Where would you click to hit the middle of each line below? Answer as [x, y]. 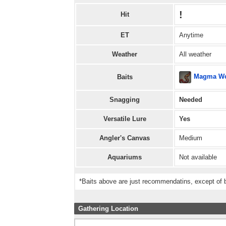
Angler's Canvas [125, 138]
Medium [191, 138]
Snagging [125, 99]
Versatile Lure [125, 119]
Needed [191, 99]
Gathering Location [108, 208]
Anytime [191, 35]
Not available [198, 157]
